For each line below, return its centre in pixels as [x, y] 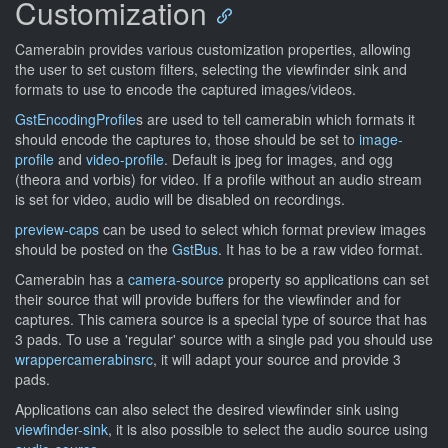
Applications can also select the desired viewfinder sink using [207, 409]
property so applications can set [326, 279]
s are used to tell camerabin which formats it [275, 119]
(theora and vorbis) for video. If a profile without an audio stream [218, 179]
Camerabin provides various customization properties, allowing [213, 49]
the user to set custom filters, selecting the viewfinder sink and [211, 69]
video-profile [125, 159]
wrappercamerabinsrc [84, 359]
